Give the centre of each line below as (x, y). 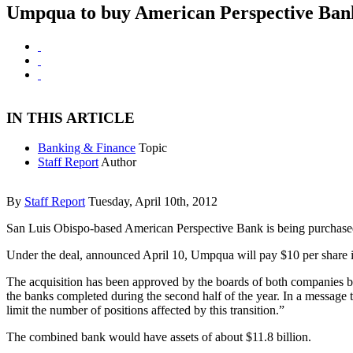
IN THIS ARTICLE (71, 117)
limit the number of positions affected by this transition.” (145, 310)
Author (119, 162)
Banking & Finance (87, 148)
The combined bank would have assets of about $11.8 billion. (159, 337)
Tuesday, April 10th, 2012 (153, 202)
